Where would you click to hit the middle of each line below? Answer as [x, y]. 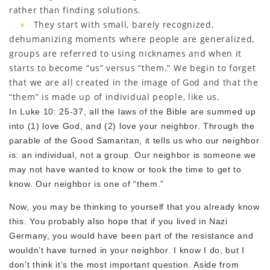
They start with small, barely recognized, [124, 24]
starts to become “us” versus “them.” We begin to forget [133, 67]
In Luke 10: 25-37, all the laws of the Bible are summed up [133, 111]
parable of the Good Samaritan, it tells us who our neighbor [134, 140]
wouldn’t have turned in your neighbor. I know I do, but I [127, 250]
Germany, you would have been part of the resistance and [131, 235]
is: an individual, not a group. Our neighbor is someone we [133, 155]
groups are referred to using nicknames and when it [126, 53]
